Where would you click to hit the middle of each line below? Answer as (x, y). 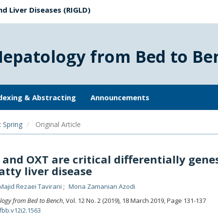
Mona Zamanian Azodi (102, 186)
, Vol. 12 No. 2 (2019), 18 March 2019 (114, 200)
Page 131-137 (185, 200)
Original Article (57, 124)
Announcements (120, 97)
